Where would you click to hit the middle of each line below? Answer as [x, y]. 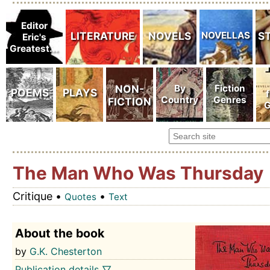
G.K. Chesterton [66, 251]
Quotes [80, 197]
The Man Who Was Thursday [138, 173]
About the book [60, 233]
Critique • [38, 196]
